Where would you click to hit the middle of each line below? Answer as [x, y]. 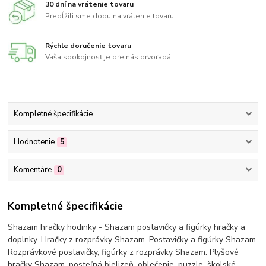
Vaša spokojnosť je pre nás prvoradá [108, 57]
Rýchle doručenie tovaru [88, 45]
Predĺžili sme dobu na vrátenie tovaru [110, 16]
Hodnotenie [34, 142]
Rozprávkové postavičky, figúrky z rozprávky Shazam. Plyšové [123, 252]
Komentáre [32, 170]
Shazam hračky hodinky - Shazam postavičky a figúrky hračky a [127, 227]
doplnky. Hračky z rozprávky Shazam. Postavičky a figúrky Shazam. [133, 239]
